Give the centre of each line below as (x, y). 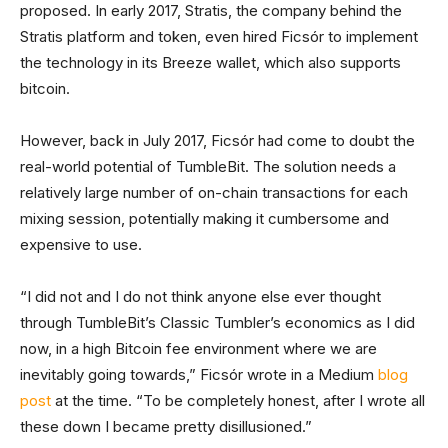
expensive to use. (81, 245)
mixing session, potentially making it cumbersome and (204, 219)
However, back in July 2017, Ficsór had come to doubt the (217, 141)
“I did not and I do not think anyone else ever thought (200, 297)
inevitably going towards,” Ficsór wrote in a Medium (199, 375)
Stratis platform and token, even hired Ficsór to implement (219, 37)
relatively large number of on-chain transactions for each (214, 193)
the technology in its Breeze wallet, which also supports (210, 63)
